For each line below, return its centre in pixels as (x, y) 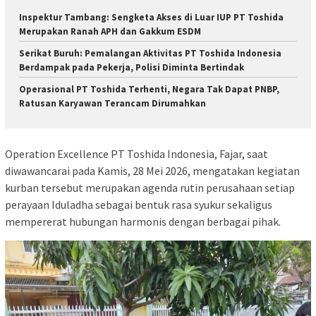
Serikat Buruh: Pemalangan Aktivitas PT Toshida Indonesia (150, 54)
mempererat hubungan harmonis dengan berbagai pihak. (143, 221)
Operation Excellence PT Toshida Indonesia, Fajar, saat (136, 153)
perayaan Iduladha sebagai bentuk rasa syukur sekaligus (139, 204)
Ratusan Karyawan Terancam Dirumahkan (113, 104)
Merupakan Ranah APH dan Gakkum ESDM (110, 32)
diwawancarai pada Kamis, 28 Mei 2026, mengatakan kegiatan (152, 170)
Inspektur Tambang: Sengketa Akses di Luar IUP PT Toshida (151, 18)
